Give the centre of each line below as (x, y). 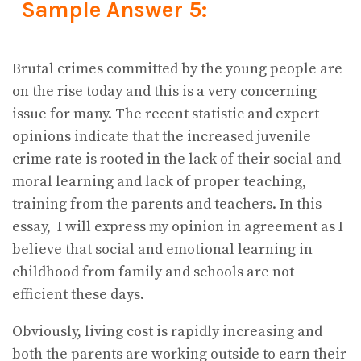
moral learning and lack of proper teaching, (159, 181)
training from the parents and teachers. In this (167, 204)
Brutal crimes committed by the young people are (177, 68)
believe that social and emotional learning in (162, 249)
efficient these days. (78, 294)
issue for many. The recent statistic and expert (166, 114)
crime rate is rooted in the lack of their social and (176, 159)
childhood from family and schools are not (153, 272)
